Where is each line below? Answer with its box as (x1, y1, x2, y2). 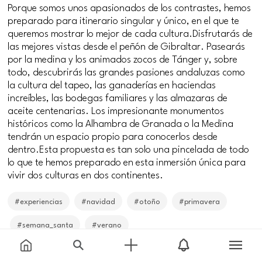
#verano (92, 219, 122, 229)
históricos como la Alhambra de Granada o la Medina (8, 116, 234, 129)
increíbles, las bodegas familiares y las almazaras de (8, 91, 228, 104)
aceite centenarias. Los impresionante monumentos (8, 104, 225, 116)
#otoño (134, 196, 161, 206)
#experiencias (15, 196, 63, 206)
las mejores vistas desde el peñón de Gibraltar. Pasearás (8, 39, 246, 52)
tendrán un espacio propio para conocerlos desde (8, 129, 218, 142)
